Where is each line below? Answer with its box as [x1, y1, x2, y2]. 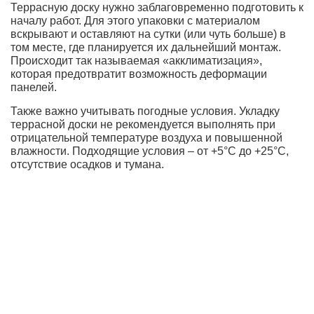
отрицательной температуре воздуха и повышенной [11, 131, 282, 144]
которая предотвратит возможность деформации [11, 67, 267, 80]
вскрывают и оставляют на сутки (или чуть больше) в [11, 27, 286, 40]
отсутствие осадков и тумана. [11, 158, 164, 170]
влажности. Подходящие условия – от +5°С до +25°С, [11, 144, 289, 157]
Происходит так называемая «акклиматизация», [11, 54, 262, 67]
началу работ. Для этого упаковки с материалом [11, 14, 260, 27]
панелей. [11, 81, 57, 93]
